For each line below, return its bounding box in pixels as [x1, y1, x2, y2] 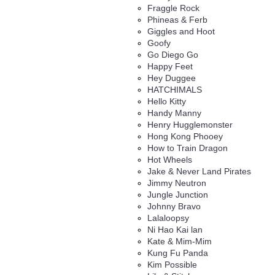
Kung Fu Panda [147, 247, 208, 258]
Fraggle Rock [147, 2, 199, 13]
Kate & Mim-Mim [147, 236, 212, 246]
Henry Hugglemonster [147, 119, 233, 130]
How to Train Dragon [147, 142, 228, 153]
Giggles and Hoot [147, 26, 215, 36]
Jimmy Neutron [147, 177, 206, 188]
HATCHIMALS [147, 84, 202, 95]
